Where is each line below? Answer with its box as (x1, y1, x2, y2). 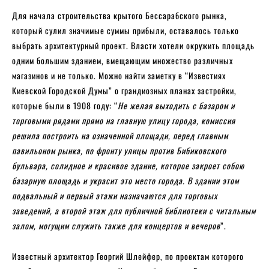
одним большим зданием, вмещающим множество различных (12, 53, 233, 67)
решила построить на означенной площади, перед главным (12, 128, 228, 142)
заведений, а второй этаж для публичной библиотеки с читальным (12, 204, 256, 217)
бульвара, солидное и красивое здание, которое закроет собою (12, 159, 244, 172)
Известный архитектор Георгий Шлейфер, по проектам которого (12, 249, 244, 262)
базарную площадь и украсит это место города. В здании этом (12, 174, 239, 187)
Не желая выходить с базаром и (118, 98, 235, 112)
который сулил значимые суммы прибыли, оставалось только (12, 23, 239, 37)
